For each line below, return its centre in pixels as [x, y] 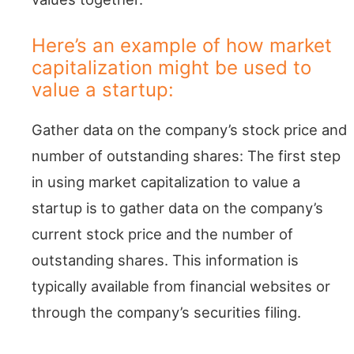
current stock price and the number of [162, 233]
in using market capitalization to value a [166, 181]
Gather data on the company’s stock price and [189, 129]
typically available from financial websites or [181, 286]
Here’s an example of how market [182, 45]
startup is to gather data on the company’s [177, 207]
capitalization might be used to [171, 67]
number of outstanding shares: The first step [186, 155]
